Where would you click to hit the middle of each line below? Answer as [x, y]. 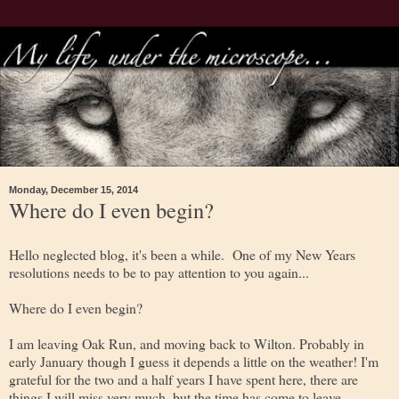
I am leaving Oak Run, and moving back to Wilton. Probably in [187, 343]
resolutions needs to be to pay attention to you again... [159, 272]
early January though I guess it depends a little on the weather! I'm [194, 361]
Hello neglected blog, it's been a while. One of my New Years [182, 254]
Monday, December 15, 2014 [73, 189]
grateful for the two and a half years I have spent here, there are [183, 379]
